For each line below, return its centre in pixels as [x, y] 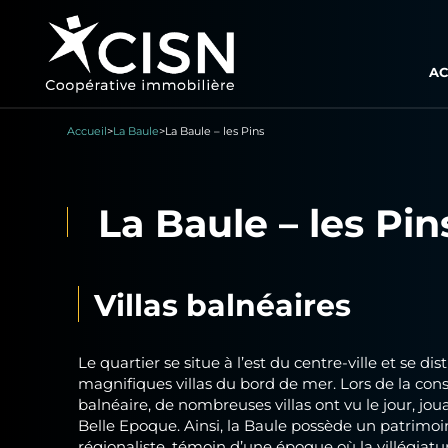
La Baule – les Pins [215, 131]
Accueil [87, 131]
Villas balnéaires [223, 303]
